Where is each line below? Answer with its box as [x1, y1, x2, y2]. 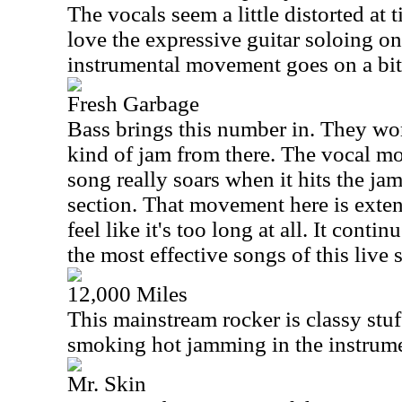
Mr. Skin [67, 371, 146, 396]
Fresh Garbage [67, 92, 199, 116]
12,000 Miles [67, 282, 188, 306]
